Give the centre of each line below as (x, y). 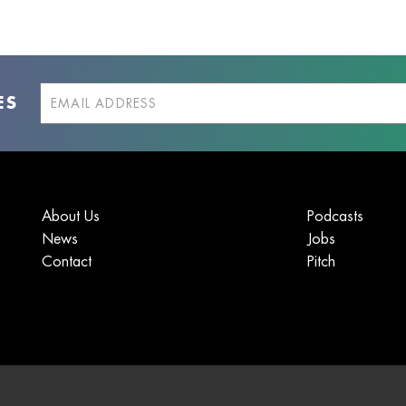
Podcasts (336, 217)
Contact (66, 262)
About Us (70, 217)
